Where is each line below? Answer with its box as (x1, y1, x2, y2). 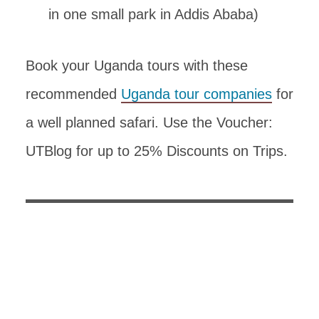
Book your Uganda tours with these (26, 57, 248, 73)
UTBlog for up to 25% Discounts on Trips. (26, 142, 288, 159)
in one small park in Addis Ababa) (48, 6, 258, 22)
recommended (26, 85, 121, 102)
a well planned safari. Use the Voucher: (26, 114, 273, 130)
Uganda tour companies (121, 85, 272, 102)
